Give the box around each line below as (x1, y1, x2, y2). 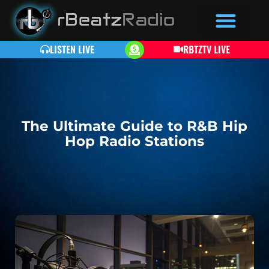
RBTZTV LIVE (183, 41, 230, 56)
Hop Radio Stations (65, 132, 204, 150)
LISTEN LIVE (50, 41, 94, 56)
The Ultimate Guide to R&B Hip (22, 117, 247, 134)
